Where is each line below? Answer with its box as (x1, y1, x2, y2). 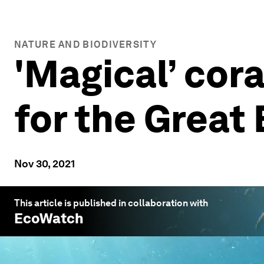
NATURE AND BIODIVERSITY (14, 39, 157, 50)
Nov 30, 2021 (14, 157, 75, 170)
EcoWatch (14, 210, 84, 227)
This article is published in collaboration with (14, 197, 208, 209)
